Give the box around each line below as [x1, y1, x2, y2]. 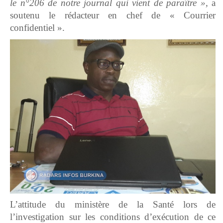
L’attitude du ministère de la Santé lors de [10, 199, 216, 210]
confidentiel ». [10, 22, 70, 33]
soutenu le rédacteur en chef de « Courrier [10, 10, 216, 21]
